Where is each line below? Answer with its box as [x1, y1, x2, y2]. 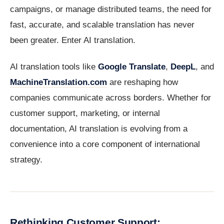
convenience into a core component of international [10, 139, 200, 149]
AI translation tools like [10, 62, 98, 72]
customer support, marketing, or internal [10, 108, 160, 118]
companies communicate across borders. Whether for [10, 93, 211, 103]
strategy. [10, 155, 42, 165]
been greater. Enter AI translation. [10, 35, 135, 45]
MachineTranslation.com [10, 77, 107, 87]
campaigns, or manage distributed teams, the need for [10, 4, 211, 14]
